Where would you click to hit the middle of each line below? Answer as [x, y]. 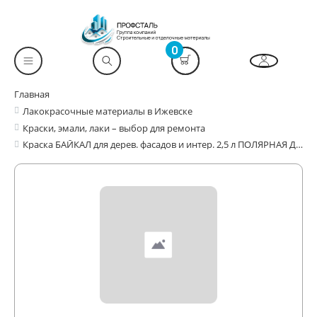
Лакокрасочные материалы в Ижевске [108, 111]
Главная [32, 94]
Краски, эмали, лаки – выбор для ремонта [114, 128]
